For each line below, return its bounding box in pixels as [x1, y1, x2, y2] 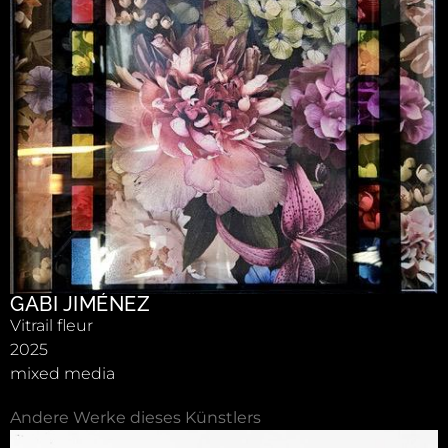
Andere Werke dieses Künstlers [10, 407, 261, 427]
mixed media [10, 363, 115, 383]
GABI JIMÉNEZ [10, 291, 150, 316]
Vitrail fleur [10, 315, 93, 335]
